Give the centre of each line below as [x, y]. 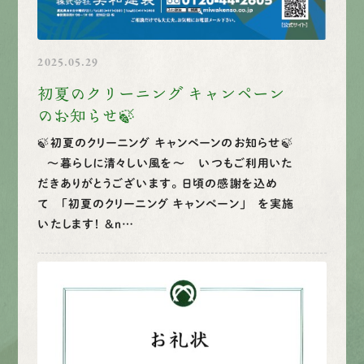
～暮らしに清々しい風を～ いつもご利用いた [165, 163]
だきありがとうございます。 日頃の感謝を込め [158, 183]
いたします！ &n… [86, 224]
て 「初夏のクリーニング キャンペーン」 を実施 [166, 204]
